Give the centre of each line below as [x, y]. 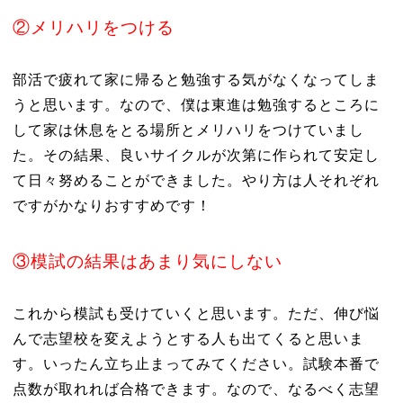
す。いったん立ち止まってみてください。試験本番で [196, 364]
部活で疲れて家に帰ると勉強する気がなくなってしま [196, 80]
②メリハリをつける [93, 27]
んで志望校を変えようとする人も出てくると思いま [188, 339]
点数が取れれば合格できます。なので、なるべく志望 [196, 389]
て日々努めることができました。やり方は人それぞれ [196, 180]
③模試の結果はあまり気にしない [147, 261]
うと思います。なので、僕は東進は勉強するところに [196, 105]
